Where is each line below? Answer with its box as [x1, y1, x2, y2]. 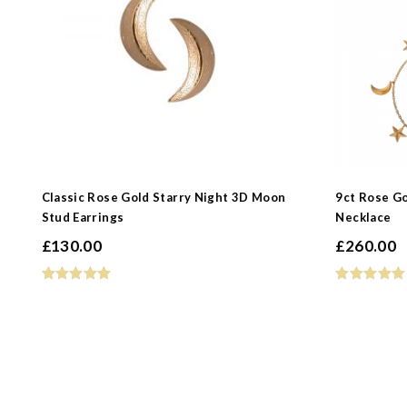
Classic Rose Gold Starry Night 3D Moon [41, 190, 286, 205]
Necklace [335, 210, 392, 225]
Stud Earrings [41, 210, 124, 225]
